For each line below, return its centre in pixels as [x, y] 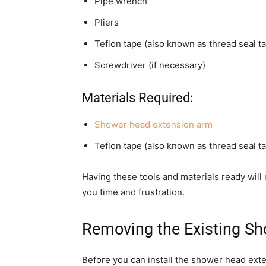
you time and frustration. [133, 192]
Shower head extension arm [153, 125]
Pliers [107, 23]
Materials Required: [137, 98]
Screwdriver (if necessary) [150, 65]
